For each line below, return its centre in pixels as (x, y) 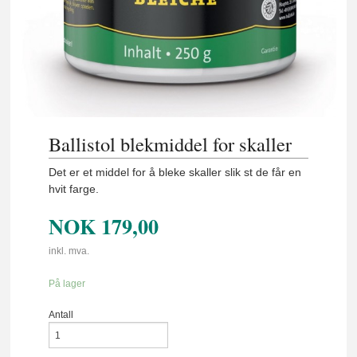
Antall (61, 315)
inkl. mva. (69, 251)
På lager (67, 283)
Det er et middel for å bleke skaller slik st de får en (175, 172)
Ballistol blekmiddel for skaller (171, 143)
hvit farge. (74, 188)
